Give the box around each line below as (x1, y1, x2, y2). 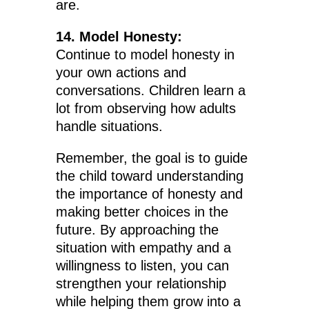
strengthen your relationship (55, 276, 226, 292)
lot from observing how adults (55, 101, 236, 117)
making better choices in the (55, 204, 228, 220)
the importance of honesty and (55, 186, 243, 202)
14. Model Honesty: (55, 29, 182, 45)
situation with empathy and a (55, 240, 231, 256)
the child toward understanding (55, 168, 243, 184)
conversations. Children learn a (55, 83, 246, 99)
